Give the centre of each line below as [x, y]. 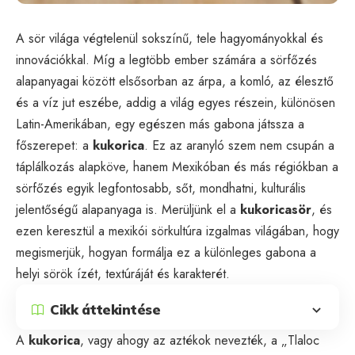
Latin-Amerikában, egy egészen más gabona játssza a [160, 124]
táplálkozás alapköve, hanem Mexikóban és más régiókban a [177, 166]
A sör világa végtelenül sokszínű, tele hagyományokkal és [170, 38]
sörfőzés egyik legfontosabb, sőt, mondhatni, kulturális [161, 188]
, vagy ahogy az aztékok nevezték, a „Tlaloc [200, 340]
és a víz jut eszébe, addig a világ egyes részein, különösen [176, 102]
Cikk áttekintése [105, 310]
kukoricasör [276, 209]
